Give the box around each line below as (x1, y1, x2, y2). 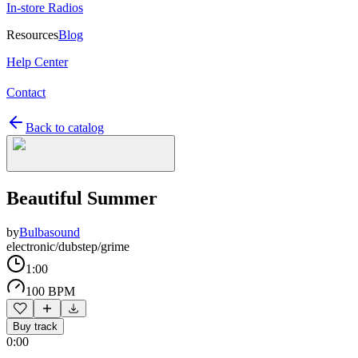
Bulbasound (19, 225, 80, 239)
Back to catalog (26, 121, 104, 134)
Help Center (6, 55, 68, 69)
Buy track (13, 320, 58, 332)
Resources (6, 28, 58, 42)
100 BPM (26, 284, 75, 298)
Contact (6, 86, 46, 99)
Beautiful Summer (6, 187, 157, 209)
